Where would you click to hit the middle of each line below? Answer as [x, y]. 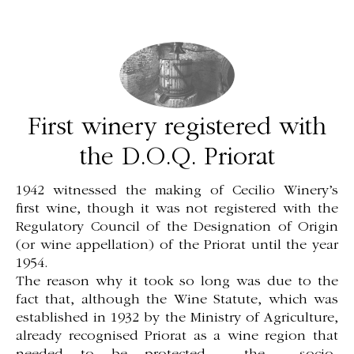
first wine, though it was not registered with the [177, 209]
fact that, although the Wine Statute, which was [177, 300]
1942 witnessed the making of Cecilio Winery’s [177, 191]
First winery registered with [177, 129]
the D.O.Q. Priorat [177, 159]
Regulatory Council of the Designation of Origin [177, 227]
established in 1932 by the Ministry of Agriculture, [177, 318]
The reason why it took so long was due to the [177, 282]
